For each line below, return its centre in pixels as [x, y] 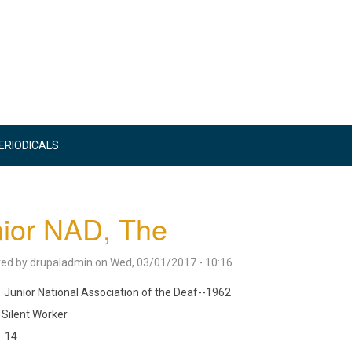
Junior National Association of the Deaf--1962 [117, 292]
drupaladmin [61, 262]
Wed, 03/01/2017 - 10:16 [171, 262]
